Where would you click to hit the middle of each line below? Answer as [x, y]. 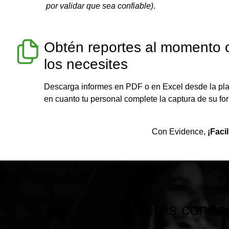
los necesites [86, 64]
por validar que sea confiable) [100, 6]
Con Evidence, [180, 131]
